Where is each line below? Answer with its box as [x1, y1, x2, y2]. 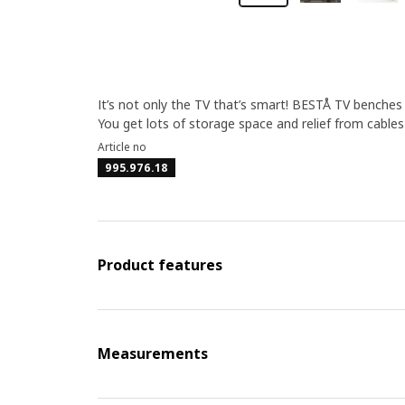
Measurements [97, 344, 208, 363]
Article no [97, 139, 146, 155]
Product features [97, 255, 222, 275]
